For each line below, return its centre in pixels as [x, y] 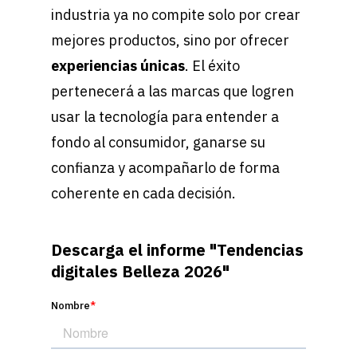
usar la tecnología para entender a [165, 117]
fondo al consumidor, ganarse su [158, 143]
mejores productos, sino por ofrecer [170, 41]
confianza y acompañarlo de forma [165, 168]
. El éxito [212, 66]
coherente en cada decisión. [143, 194]
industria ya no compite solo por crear [176, 15]
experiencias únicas [118, 66]
